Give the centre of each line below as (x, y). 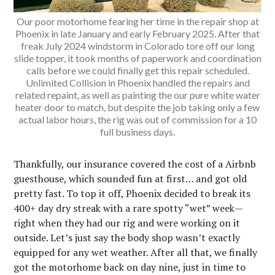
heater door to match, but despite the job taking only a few (137, 107)
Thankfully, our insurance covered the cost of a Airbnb (135, 164)
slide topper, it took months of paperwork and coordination (137, 58)
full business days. (137, 131)
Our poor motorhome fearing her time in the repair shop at (137, 21)
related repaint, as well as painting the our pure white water (137, 95)
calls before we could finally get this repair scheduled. (137, 70)
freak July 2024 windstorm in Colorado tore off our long (137, 45)
